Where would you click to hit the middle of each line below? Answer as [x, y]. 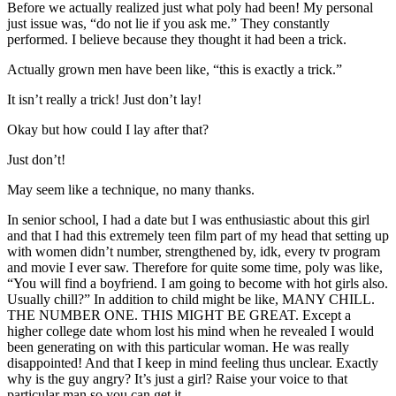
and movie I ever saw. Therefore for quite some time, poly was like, [195, 267]
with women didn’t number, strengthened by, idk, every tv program [194, 251]
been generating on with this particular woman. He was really [178, 346]
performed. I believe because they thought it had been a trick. [177, 39]
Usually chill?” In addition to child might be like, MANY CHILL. [191, 299]
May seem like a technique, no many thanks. [131, 189]
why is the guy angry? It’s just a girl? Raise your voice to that [177, 378]
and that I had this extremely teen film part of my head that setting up [198, 235]
